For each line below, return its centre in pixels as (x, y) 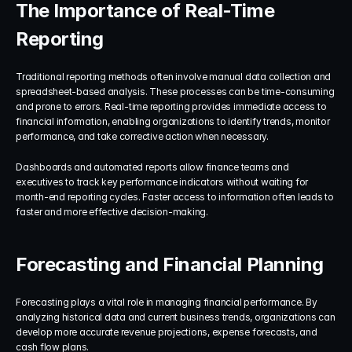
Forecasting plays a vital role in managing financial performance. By (167, 302)
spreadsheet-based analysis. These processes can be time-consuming (175, 92)
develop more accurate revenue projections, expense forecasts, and (167, 332)
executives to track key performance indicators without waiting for (162, 182)
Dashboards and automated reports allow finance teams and (152, 167)
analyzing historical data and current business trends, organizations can (176, 317)
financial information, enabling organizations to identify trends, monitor (173, 121)
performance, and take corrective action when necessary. (142, 136)
